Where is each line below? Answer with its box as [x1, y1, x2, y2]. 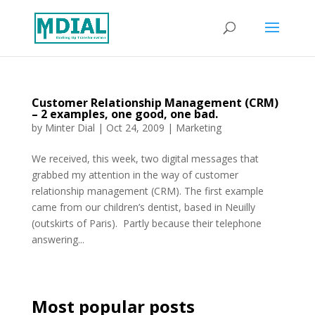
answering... [31, 233, 84, 246]
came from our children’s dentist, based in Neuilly [31, 200, 255, 214]
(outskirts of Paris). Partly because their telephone [31, 217, 262, 230]
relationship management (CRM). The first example [31, 184, 264, 198]
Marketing [175, 121, 221, 134]
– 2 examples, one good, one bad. [31, 106, 218, 122]
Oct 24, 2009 [105, 121, 165, 134]
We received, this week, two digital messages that [31, 152, 259, 165]
